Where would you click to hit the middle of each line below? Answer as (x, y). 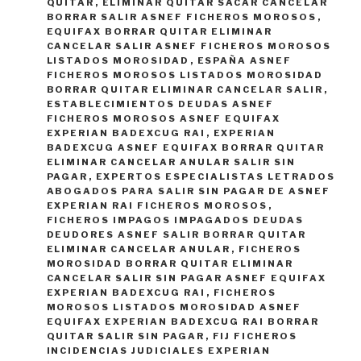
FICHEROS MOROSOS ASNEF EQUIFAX (164, 119)
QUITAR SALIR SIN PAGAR (126, 336)
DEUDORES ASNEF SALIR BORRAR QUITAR (176, 235)
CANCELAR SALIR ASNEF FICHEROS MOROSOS (189, 46)
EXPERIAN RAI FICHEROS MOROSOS (157, 206)
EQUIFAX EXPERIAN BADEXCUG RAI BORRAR (183, 322)
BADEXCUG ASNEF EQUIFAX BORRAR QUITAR (186, 148)
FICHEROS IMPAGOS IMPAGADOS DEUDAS (175, 220)
